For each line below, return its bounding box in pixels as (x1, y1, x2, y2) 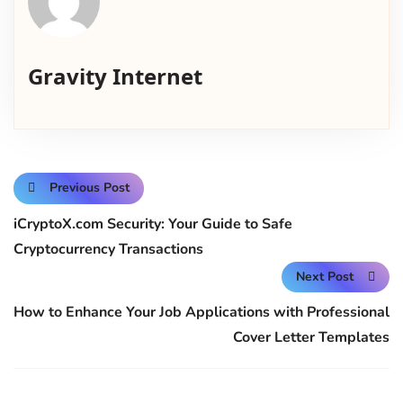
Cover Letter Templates (233, 327, 390, 347)
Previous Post (49, 179, 130, 197)
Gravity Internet (28, 61, 202, 92)
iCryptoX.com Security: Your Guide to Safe (13, 213, 292, 234)
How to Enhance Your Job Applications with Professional (13, 302, 390, 322)
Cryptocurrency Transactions (13, 238, 203, 259)
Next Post (296, 267, 354, 285)
